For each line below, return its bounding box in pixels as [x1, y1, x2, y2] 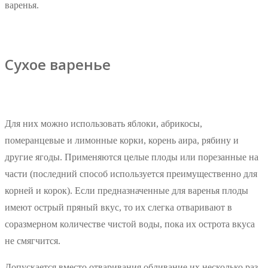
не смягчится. [5, 235, 60, 246]
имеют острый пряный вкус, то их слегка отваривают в [5, 202, 232, 212]
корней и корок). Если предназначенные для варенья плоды [5, 185, 248, 196]
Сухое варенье [5, 54, 111, 74]
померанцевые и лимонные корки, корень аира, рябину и [5, 135, 239, 145]
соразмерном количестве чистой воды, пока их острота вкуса [5, 218, 255, 229]
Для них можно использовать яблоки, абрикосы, [5, 118, 202, 129]
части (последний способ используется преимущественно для [5, 168, 257, 179]
